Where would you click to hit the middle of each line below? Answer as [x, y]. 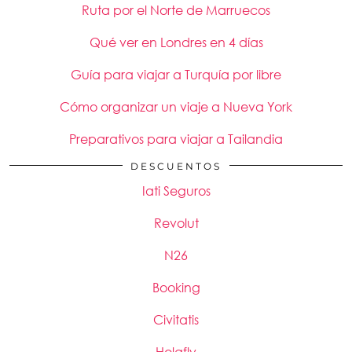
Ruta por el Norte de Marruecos [176, 10]
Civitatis [176, 320]
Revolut [176, 223]
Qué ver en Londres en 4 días [176, 42]
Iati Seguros [176, 191]
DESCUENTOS [176, 166]
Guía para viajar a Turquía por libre [176, 75]
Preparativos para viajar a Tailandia [176, 139]
